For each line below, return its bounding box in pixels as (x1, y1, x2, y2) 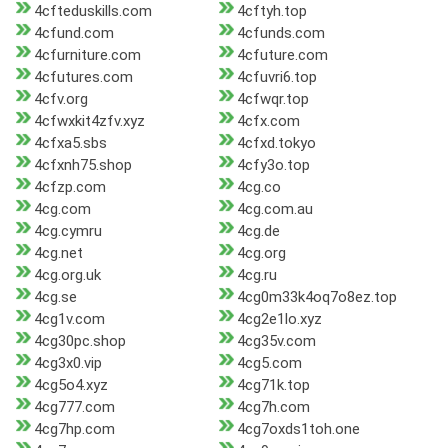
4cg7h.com (236, 398, 310, 417)
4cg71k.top (236, 376, 310, 395)
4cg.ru (236, 266, 277, 285)
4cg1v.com (34, 310, 105, 329)
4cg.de (236, 222, 280, 241)
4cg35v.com (236, 332, 316, 351)
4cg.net (34, 244, 83, 263)
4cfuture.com (236, 46, 328, 65)
